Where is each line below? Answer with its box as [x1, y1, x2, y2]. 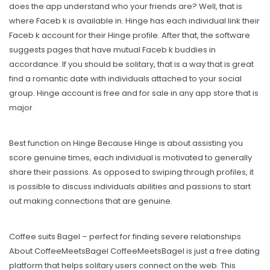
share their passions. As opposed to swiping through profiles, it [9, 166, 254, 178]
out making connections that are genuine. [9, 195, 172, 207]
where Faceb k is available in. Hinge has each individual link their [9, 15, 260, 27]
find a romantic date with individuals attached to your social [9, 73, 242, 85]
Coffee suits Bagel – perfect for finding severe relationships [9, 231, 241, 243]
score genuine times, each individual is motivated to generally [9, 152, 252, 164]
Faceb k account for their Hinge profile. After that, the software [9, 30, 250, 42]
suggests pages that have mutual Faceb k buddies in [9, 44, 216, 56]
